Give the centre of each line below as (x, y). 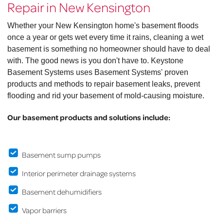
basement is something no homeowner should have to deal (109, 49)
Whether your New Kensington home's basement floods (103, 26)
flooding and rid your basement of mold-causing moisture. (106, 96)
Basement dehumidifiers (62, 192)
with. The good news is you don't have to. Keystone (95, 61)
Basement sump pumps (61, 155)
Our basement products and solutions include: (89, 118)
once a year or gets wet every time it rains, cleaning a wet (105, 37)
